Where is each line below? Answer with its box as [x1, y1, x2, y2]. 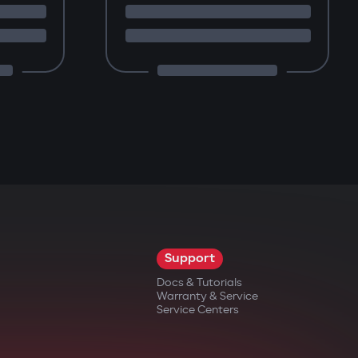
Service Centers [157, 303, 239, 316]
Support [165, 251, 215, 266]
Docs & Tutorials [157, 276, 242, 289]
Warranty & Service [157, 289, 258, 303]
